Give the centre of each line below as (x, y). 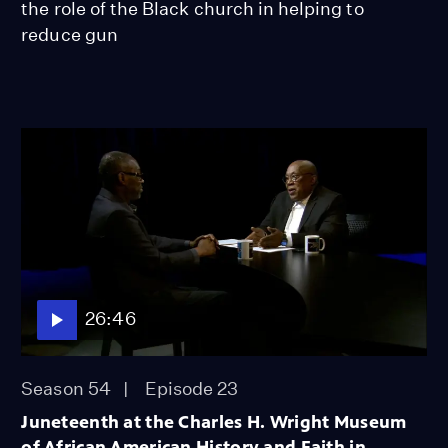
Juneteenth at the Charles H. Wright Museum (214, 421)
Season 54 (66, 388)
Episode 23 (191, 388)
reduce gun (69, 34)
